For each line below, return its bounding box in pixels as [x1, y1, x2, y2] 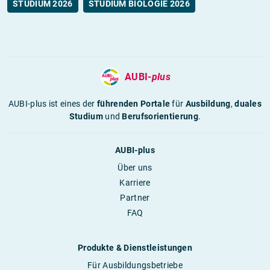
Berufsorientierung [122, 111, 198, 122]
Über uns [118, 163, 152, 173]
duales [234, 99, 262, 109]
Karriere [119, 178, 151, 188]
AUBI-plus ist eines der [8, 99, 98, 109]
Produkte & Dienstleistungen [77, 243, 193, 253]
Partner [120, 193, 150, 203]
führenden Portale [97, 99, 171, 109]
